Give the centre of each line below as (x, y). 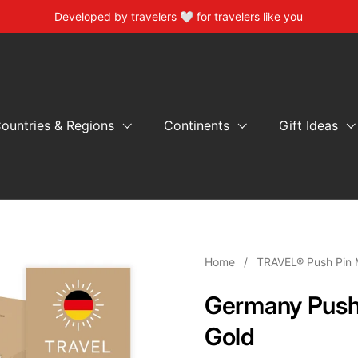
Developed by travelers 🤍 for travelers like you (179, 16)
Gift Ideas (308, 125)
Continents (197, 125)
